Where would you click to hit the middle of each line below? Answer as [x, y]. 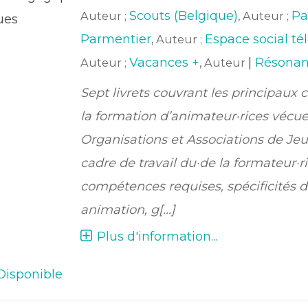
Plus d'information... [157, 236]
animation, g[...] [128, 210]
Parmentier [115, 39]
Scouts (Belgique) [183, 16]
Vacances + [164, 63]
